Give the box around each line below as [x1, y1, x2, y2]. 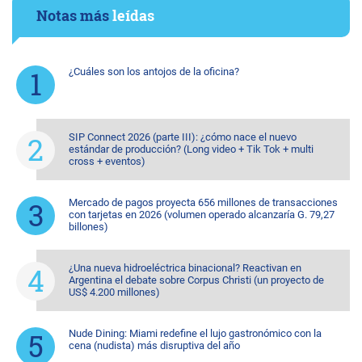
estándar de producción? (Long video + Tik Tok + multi [69, 143, 314, 155]
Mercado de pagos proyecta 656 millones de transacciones [69, 196, 338, 208]
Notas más [36, 6, 112, 25]
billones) [69, 221, 108, 233]
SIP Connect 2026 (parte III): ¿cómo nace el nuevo [69, 131, 297, 143]
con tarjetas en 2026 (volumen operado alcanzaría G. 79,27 [69, 208, 335, 221]
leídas [112, 6, 154, 25]
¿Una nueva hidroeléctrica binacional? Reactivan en [69, 262, 301, 274]
